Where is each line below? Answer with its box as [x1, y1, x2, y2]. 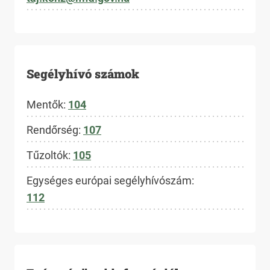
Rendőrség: [27, 124, 83, 136]
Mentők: [27, 98, 68, 111]
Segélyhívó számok [27, 66, 139, 81]
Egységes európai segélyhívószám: [27, 174, 194, 187]
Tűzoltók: [27, 149, 73, 162]
